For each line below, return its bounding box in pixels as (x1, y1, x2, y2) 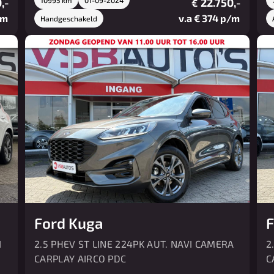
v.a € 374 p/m (179, 12, 240, 24)
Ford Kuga (34, 214, 103, 232)
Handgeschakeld (40, 13, 97, 23)
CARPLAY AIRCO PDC (34, 253, 126, 264)
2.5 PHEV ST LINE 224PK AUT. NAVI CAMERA (34, 238, 234, 250)
